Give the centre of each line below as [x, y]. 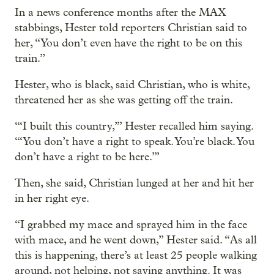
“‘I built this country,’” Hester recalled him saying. [134, 126]
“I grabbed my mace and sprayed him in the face [131, 224]
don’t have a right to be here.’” [87, 157]
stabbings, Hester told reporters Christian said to [131, 28]
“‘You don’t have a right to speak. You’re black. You [135, 141]
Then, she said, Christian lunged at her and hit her [134, 183]
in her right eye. [52, 198]
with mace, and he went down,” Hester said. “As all [136, 240]
